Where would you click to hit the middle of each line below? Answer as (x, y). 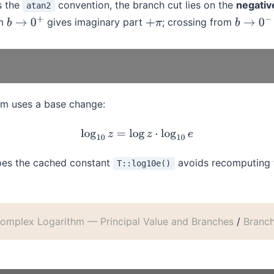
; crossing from (198, 22)
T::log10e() (144, 164)
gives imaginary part (95, 22)
